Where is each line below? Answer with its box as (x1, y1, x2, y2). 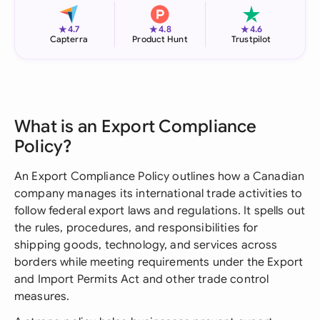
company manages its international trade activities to (14, 186, 303, 201)
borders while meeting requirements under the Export (14, 255, 304, 269)
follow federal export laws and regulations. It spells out (14, 204, 306, 218)
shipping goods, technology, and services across (14, 238, 278, 252)
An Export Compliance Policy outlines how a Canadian (14, 169, 305, 184)
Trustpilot (231, 34, 271, 44)
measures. (14, 289, 70, 304)
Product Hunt (132, 34, 188, 44)
